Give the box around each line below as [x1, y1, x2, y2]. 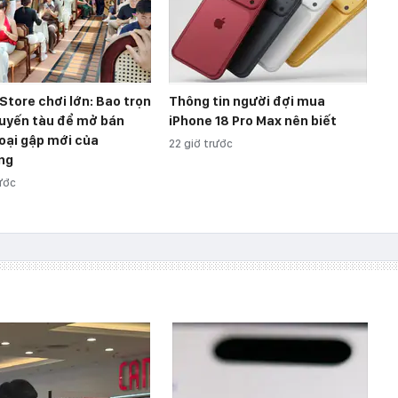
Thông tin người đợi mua [169, 92, 325, 109]
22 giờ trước [169, 136, 233, 150]
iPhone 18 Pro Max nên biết [169, 112, 337, 129]
